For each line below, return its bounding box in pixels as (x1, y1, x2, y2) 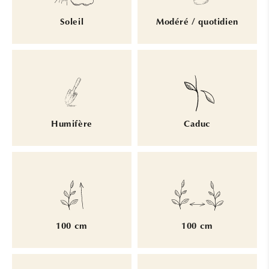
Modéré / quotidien (156, 18, 238, 28)
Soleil (59, 18, 84, 28)
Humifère (51, 120, 92, 130)
